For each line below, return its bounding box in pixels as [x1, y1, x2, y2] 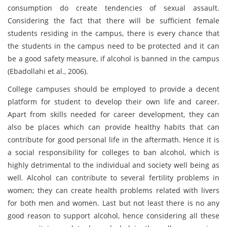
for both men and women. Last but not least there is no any [8, 198, 219, 208]
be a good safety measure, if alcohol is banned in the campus [8, 54, 219, 63]
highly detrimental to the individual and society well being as [8, 160, 219, 170]
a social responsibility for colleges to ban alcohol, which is [8, 147, 219, 157]
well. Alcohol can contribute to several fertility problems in [8, 173, 219, 182]
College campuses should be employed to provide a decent [8, 84, 219, 94]
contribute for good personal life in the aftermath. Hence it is [8, 135, 219, 144]
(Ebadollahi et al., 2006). [8, 66, 88, 76]
